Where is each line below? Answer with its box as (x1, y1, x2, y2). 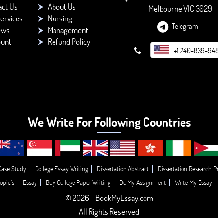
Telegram (172, 20, 199, 31)
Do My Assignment (119, 178, 166, 187)
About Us (47, 1, 76, 12)
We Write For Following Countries (27, 114, 191, 129)
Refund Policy (47, 36, 90, 47)
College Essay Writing (35, 164, 88, 173)
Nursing (47, 13, 72, 24)
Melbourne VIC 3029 (148, 2, 212, 14)
